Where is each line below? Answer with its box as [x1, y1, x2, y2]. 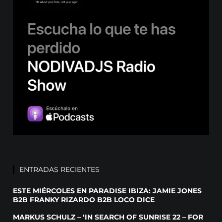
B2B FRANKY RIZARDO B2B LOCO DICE [13, 195, 155, 205]
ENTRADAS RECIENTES [19, 165, 100, 174]
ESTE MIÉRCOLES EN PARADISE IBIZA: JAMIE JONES [13, 186, 202, 196]
